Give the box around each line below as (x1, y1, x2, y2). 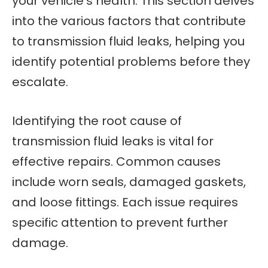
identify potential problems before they (12, 53, 250, 71)
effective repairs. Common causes (12, 153, 221, 170)
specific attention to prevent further (12, 214, 228, 232)
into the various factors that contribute (12, 13, 246, 30)
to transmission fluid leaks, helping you (12, 33, 245, 50)
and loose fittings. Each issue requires (12, 194, 238, 211)
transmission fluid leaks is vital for (12, 133, 214, 150)
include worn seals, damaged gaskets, (12, 173, 246, 191)
